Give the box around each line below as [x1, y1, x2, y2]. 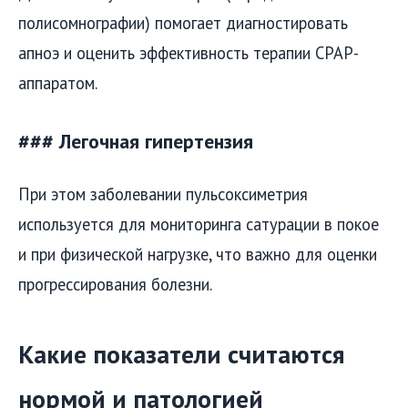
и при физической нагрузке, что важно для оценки [18, 242, 377, 265]
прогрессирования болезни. [18, 272, 212, 295]
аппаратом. [18, 71, 97, 94]
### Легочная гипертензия [18, 127, 253, 154]
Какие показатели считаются [18, 337, 344, 371]
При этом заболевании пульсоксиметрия [18, 182, 308, 205]
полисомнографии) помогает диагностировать [18, 11, 348, 34]
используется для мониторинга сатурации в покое [18, 212, 379, 235]
